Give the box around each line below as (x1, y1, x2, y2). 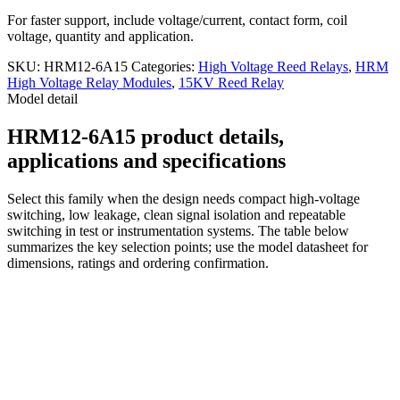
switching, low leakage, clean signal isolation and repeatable (7, 206, 346, 222)
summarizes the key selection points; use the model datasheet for (7, 238, 368, 254)
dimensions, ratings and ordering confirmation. (7, 254, 269, 271)
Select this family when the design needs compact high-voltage (7, 190, 360, 206)
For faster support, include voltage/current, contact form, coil (7, 12, 347, 28)
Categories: (131, 58, 198, 74)
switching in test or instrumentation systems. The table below (7, 222, 349, 238)
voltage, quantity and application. (7, 28, 194, 44)
